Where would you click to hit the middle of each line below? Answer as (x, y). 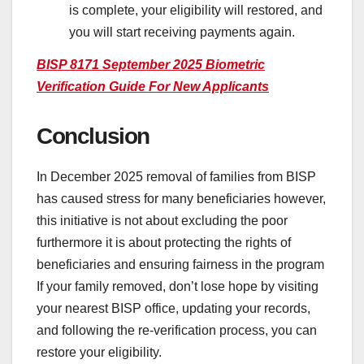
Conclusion (93, 136)
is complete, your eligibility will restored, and (196, 11)
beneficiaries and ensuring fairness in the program (180, 264)
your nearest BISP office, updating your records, (173, 308)
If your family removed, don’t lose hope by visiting (178, 286)
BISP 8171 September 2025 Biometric (151, 65)
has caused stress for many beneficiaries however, (181, 199)
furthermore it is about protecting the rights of (164, 243)
